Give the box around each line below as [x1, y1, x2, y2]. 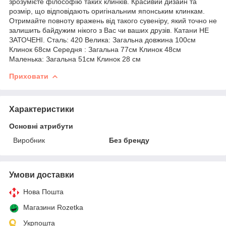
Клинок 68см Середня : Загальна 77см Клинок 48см [9, 45, 181, 53]
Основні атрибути [9, 122, 73, 130]
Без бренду [109, 136, 150, 144]
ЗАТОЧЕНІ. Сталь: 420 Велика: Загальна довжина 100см [9, 35, 196, 44]
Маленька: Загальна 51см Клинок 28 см [9, 54, 141, 63]
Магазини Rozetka [23, 203, 83, 211]
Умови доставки [9, 170, 74, 179]
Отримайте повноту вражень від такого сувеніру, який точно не [9, 16, 217, 25]
